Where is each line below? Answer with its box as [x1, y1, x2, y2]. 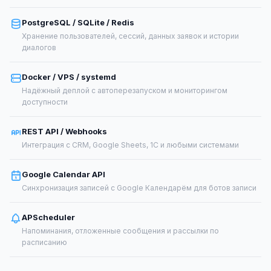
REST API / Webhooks [22, 126, 107, 136]
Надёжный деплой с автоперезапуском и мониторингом [22, 86, 227, 95]
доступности [22, 97, 68, 106]
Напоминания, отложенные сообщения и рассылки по [22, 226, 219, 235]
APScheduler [22, 212, 75, 222]
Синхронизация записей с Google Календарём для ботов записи [22, 183, 256, 192]
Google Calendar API [22, 169, 105, 179]
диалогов [22, 43, 56, 52]
